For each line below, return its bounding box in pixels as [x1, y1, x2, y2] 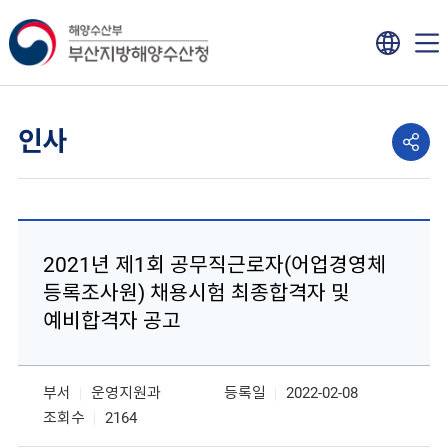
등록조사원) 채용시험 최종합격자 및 [42, 281, 350, 305]
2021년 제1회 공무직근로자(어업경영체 [42, 253, 386, 277]
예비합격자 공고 [42, 309, 181, 333]
